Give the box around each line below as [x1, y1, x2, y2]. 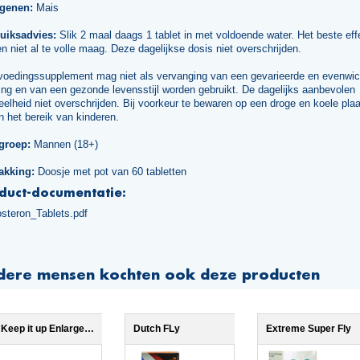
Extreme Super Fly [266, 322, 351, 334]
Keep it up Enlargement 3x [84, 322, 94, 334]
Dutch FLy [133, 322, 180, 334]
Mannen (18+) [31, 137, 98, 150]
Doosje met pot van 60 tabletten [35, 165, 186, 178]
